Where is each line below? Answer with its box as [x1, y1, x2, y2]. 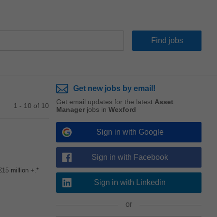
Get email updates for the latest [56, 98, 155, 106]
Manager [56, 106, 85, 113]
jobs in [85, 106, 108, 113]
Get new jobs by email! [73, 84, 155, 93]
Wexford [108, 106, 136, 113]
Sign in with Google [96, 128, 164, 136]
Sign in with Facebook [92, 153, 168, 161]
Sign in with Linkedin [94, 178, 166, 186]
